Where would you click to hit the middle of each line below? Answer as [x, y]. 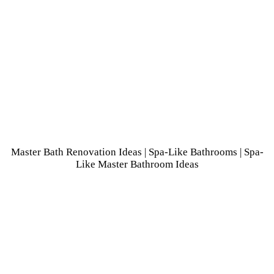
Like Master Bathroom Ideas [137, 164]
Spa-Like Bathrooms [193, 152]
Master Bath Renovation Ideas [76, 152]
